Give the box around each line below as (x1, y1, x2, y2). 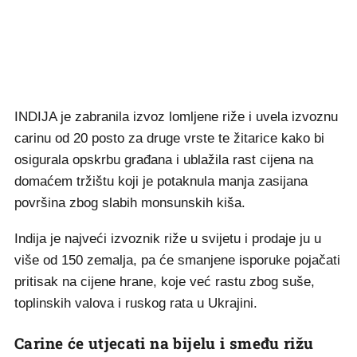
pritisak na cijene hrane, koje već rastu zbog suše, (14, 274, 315, 289)
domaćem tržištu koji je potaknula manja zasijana (14, 174, 308, 189)
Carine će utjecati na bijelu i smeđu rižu (14, 333, 314, 353)
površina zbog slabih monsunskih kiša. (14, 195, 245, 210)
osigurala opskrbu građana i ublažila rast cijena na (14, 152, 313, 167)
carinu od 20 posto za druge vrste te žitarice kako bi (14, 131, 324, 146)
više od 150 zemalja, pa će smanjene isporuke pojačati (14, 253, 340, 268)
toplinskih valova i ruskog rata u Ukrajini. (14, 296, 257, 311)
